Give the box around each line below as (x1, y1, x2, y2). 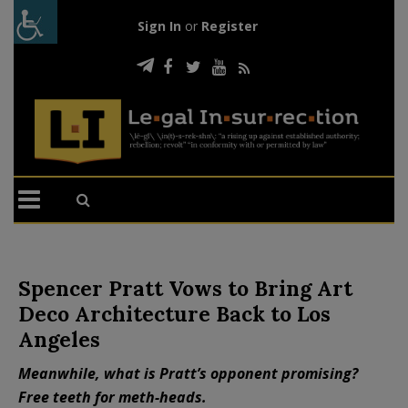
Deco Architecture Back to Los (18, 300, 331, 327)
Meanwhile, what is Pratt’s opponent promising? (18, 362, 358, 383)
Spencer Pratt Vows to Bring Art (18, 274, 352, 301)
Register (200, 17, 258, 35)
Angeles (18, 325, 100, 352)
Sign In (137, 17, 181, 35)
